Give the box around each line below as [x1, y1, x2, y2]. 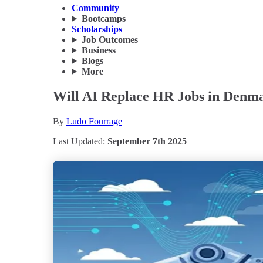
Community [72, 3, 119, 14]
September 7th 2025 [107, 136, 187, 146]
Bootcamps [81, 14, 126, 24]
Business [81, 45, 116, 56]
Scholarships [72, 24, 122, 35]
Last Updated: [53, 136, 107, 146]
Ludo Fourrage [66, 116, 122, 126]
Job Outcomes [81, 35, 138, 45]
